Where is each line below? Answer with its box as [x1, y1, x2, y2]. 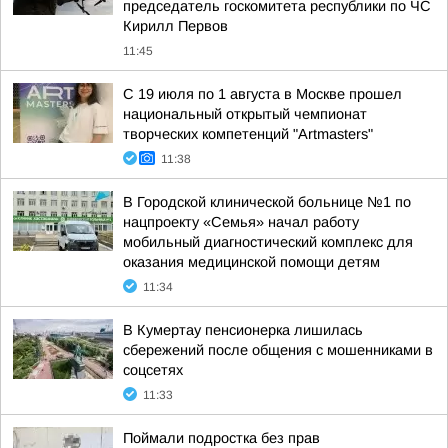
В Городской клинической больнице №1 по [123, 194, 411, 210]
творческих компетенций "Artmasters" [123, 126, 373, 142]
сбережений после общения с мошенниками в [123, 342, 433, 358]
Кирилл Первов [123, 18, 228, 34]
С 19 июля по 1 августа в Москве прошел [123, 86, 402, 102]
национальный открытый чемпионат [123, 106, 367, 122]
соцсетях [123, 362, 183, 378]
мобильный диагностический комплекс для [123, 234, 413, 250]
